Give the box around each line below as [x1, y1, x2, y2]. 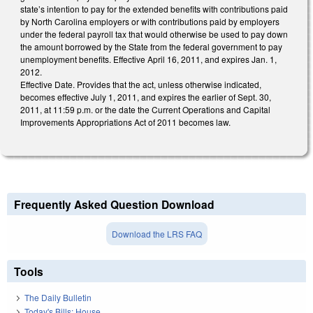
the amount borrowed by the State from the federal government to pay [20, 40, 282, 52]
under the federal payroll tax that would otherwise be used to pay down [20, 27, 288, 40]
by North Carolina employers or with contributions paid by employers [20, 15, 279, 27]
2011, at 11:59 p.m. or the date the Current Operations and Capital [20, 103, 270, 115]
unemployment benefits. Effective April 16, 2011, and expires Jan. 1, [20, 52, 277, 65]
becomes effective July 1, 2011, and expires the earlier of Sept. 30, [20, 90, 271, 103]
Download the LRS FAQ [111, 228, 202, 240]
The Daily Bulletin [24, 291, 92, 303]
